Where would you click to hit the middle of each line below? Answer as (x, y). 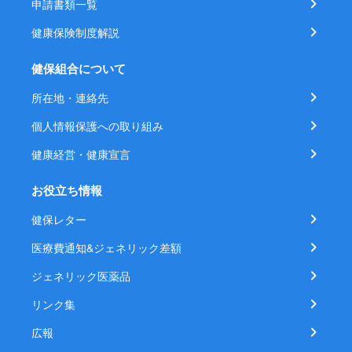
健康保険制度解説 (75, 32)
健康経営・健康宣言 (81, 154)
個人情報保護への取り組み (97, 126)
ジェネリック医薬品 (81, 276)
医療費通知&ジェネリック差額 (106, 247)
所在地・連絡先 (70, 97)
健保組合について (79, 68)
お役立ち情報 (67, 190)
